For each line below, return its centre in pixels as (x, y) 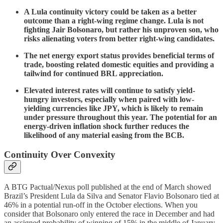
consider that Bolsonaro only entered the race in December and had (109, 214)
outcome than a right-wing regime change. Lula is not (114, 20)
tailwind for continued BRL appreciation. (94, 73)
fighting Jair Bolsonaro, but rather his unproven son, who (121, 29)
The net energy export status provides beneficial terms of (119, 55)
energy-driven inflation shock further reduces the (107, 126)
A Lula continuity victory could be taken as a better (110, 11)
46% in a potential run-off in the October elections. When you (101, 205)
